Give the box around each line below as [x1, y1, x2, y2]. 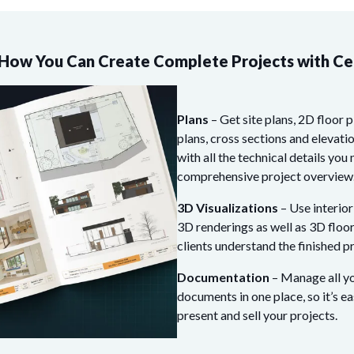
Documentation [177, 269, 269, 285]
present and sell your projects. [177, 307, 337, 323]
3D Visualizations [177, 200, 278, 216]
